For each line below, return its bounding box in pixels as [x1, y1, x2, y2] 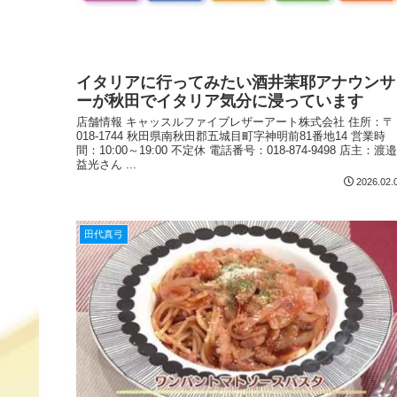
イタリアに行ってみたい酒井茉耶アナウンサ [76, 74, 395, 92]
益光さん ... [76, 158, 136, 172]
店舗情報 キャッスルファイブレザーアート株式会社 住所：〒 [76, 115, 394, 129]
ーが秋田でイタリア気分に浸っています [76, 92, 363, 111]
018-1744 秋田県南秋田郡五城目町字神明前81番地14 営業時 [76, 129, 385, 144]
